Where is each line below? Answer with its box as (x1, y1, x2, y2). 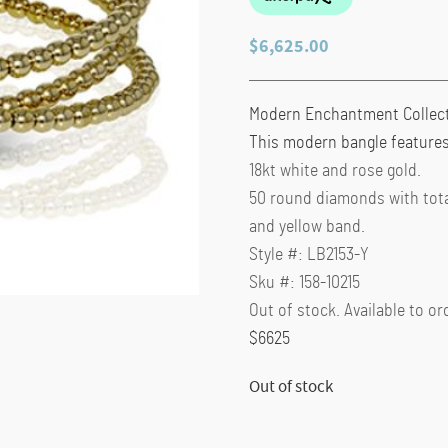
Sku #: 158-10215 (248, 273, 360, 292)
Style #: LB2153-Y (248, 245, 369, 264)
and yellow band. (248, 217, 365, 236)
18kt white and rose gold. (248, 161, 421, 180)
